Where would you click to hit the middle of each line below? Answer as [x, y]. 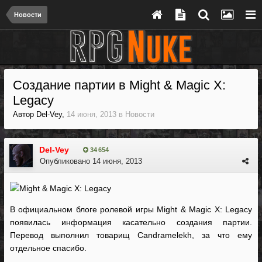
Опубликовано [66, 161]
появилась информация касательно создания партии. [131, 222]
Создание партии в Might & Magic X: [119, 85]
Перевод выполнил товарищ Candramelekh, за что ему [131, 235]
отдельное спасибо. [48, 248]
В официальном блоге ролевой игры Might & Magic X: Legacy [131, 209]
